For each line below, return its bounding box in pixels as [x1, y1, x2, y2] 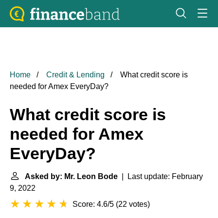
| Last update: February [118, 172, 203, 181]
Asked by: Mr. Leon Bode [25, 172, 118, 181]
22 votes [118, 200, 147, 208]
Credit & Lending [46, 71, 105, 79]
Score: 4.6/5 [73, 200, 114, 208]
